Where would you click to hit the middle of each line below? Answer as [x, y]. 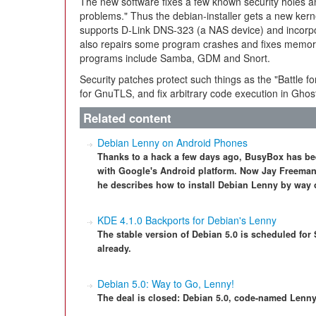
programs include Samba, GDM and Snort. [175, 58]
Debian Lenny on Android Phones [172, 142]
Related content [127, 118]
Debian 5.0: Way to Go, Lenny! [166, 284]
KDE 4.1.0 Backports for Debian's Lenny [187, 220]
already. [114, 248]
